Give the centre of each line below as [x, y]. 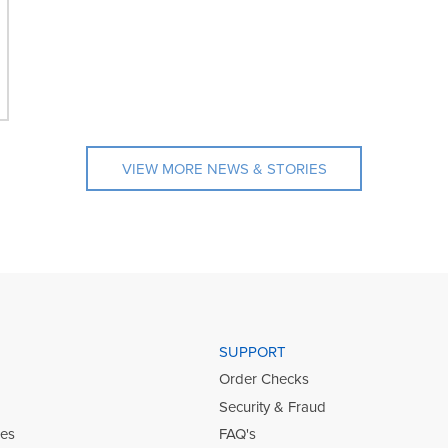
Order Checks [263, 379]
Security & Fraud [272, 406]
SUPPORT [252, 351]
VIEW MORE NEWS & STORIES [224, 168]
